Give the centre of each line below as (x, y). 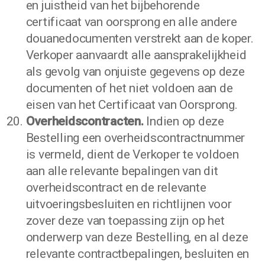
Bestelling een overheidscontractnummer (135, 138)
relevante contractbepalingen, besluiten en (138, 254)
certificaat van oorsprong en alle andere (131, 22)
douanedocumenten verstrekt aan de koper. (140, 38)
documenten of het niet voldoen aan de (129, 88)
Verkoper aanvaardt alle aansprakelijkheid (136, 55)
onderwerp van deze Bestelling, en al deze (137, 237)
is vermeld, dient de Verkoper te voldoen (132, 154)
